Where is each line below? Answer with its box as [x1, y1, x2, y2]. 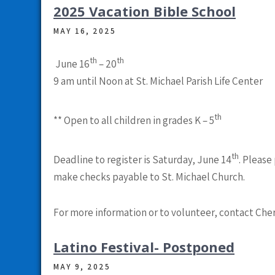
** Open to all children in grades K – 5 [53, 113, 214, 127]
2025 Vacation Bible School [53, 1, 236, 20]
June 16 [53, 57, 90, 71]
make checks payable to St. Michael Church [53, 169, 243, 184]
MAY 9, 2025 [53, 261, 110, 272]
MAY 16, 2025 [53, 25, 116, 36]
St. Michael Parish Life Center [136, 74, 263, 88]
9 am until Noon [53, 74, 123, 88]
